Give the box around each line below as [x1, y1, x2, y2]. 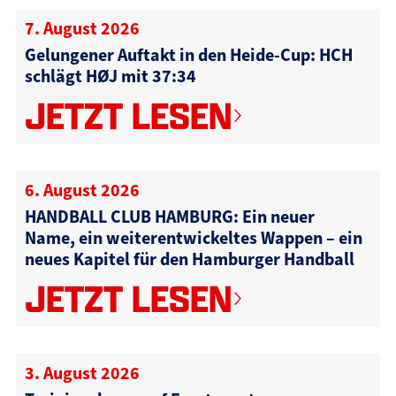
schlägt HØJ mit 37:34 [24, 65, 196, 88]
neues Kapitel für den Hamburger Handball [24, 247, 354, 271]
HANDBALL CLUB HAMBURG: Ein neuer [24, 205, 315, 229]
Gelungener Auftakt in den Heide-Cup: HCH [24, 43, 353, 67]
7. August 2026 [24, 17, 140, 41]
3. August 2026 [24, 362, 140, 385]
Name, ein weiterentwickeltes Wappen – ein [24, 226, 362, 250]
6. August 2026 [24, 179, 140, 202]
